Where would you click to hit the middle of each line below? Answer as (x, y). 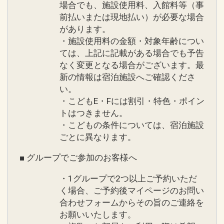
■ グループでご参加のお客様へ (78, 158)
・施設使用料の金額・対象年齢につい (132, 41)
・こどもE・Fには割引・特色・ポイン (132, 101)
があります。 (85, 29)
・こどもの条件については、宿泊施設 (132, 125)
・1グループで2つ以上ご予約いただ (128, 178)
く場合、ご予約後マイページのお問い (132, 190)
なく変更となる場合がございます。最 (132, 65)
